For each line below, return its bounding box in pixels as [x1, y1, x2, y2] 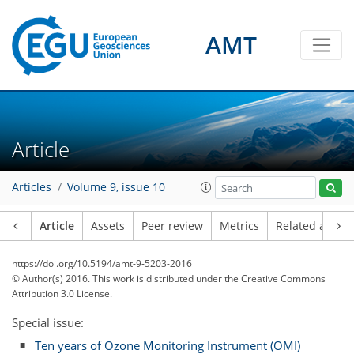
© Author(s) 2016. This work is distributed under [12, 272, 224, 285]
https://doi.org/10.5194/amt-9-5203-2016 [12, 257, 192, 270]
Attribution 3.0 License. [12, 287, 112, 300]
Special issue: [12, 314, 84, 330]
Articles [12, 180, 51, 195]
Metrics [220, 219, 259, 233]
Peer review [141, 219, 203, 233]
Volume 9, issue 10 [67, 180, 165, 195]
